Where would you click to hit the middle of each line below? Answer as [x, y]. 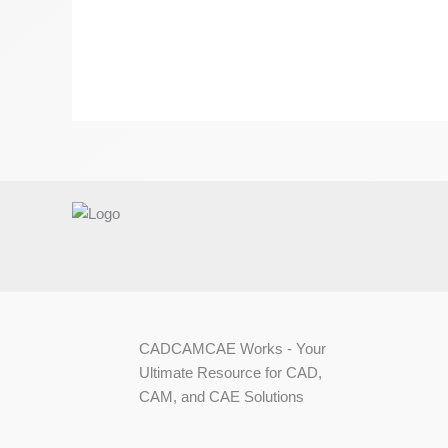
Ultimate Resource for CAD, [230, 372]
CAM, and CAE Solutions [221, 396]
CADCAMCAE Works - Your [232, 348]
